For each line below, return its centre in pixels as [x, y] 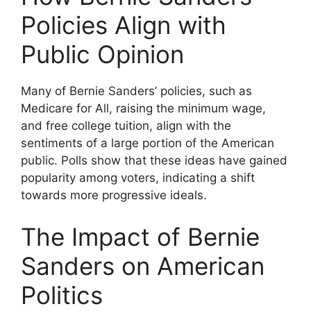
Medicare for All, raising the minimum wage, [143, 108]
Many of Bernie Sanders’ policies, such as [136, 91]
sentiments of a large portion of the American [148, 143]
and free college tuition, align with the [126, 126]
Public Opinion [102, 54]
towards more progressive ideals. [114, 195]
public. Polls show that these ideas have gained [154, 160]
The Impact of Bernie [140, 236]
